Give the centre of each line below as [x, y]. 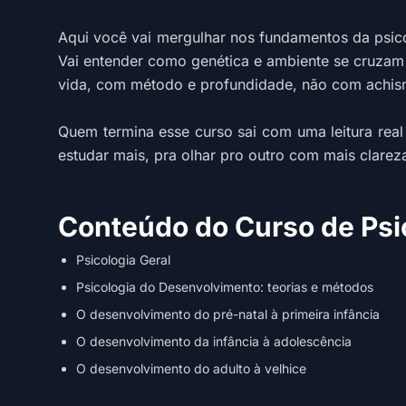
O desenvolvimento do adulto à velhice [191, 368]
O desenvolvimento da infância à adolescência [214, 341]
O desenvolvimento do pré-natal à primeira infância [228, 314]
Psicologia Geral [123, 260]
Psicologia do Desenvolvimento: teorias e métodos [225, 287]
